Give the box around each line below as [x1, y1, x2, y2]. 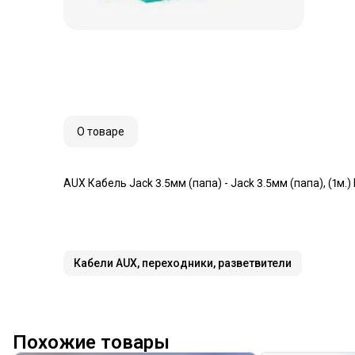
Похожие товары [13, 331, 170, 353]
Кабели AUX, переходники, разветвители [74, 257, 292, 269]
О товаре [77, 125, 124, 138]
